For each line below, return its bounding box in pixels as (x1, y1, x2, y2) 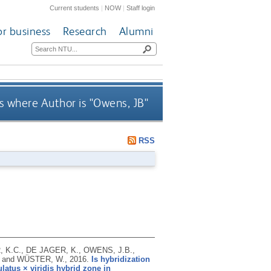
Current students (50, 4, 100, 11)
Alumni (119, 24, 154, 39)
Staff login (126, 4, 155, 11)
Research (62, 24, 107, 39)
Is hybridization (91, 254, 150, 264)
